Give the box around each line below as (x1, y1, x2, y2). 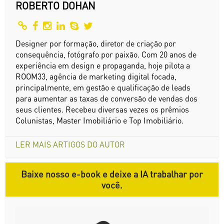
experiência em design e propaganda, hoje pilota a (15, 59, 190, 70)
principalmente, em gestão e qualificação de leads (15, 81, 191, 92)
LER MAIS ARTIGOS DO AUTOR (15, 138, 125, 149)
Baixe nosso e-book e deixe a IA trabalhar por (21, 167, 203, 179)
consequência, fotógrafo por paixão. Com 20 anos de (15, 48, 197, 59)
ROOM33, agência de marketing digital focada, (15, 70, 177, 81)
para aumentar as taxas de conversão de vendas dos (15, 92, 198, 103)
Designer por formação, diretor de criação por (15, 37, 176, 48)
